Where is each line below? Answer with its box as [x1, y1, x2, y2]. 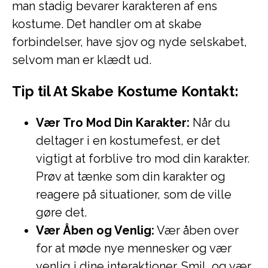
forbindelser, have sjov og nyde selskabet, [12, 35, 247, 49]
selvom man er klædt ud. [12, 53, 151, 67]
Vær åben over [154, 223, 239, 237]
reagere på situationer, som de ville [36, 187, 232, 202]
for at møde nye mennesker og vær [36, 241, 232, 255]
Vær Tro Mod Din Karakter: [36, 115, 190, 130]
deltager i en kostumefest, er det [36, 133, 220, 148]
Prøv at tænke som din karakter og [36, 169, 226, 184]
